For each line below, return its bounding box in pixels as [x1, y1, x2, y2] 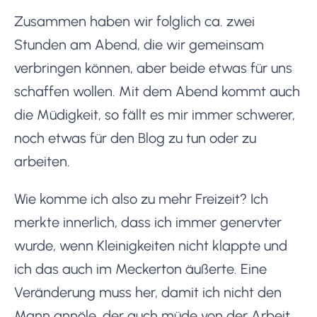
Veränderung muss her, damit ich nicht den [14, 283, 282, 301]
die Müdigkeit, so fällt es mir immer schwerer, [14, 105, 295, 123]
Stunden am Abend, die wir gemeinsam [14, 35, 264, 53]
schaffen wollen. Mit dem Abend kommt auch [14, 82, 300, 100]
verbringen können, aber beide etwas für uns [14, 59, 292, 76]
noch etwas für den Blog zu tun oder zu [14, 129, 256, 146]
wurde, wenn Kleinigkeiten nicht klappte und [14, 236, 287, 254]
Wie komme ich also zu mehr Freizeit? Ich [14, 190, 268, 207]
